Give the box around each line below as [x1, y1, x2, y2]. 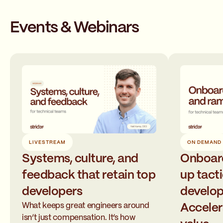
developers [22, 186, 83, 198]
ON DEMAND [187, 140, 222, 145]
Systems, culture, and [22, 153, 138, 165]
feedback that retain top [22, 170, 156, 182]
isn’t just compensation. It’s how [22, 214, 135, 222]
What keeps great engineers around [22, 202, 149, 210]
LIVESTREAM [29, 140, 66, 145]
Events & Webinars [10, 20, 139, 35]
